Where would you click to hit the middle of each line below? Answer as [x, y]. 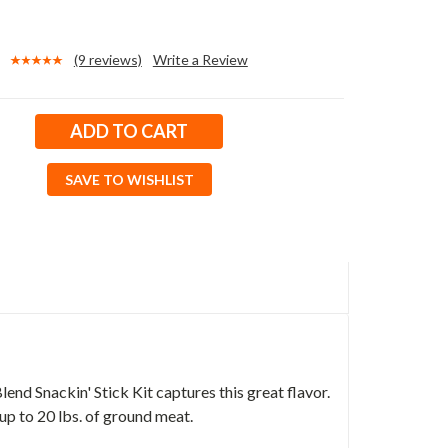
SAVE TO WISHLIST [129, 180]
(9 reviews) [107, 60]
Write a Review [200, 60]
